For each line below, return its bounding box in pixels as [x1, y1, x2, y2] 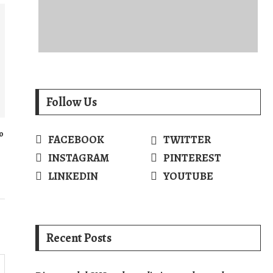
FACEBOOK [48, 132, 104, 147]
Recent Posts [46, 230, 112, 246]
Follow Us [46, 94, 97, 110]
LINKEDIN [48, 169, 98, 183]
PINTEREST [163, 151, 221, 165]
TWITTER [163, 132, 211, 147]
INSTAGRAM [48, 151, 109, 165]
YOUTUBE [163, 169, 213, 183]
